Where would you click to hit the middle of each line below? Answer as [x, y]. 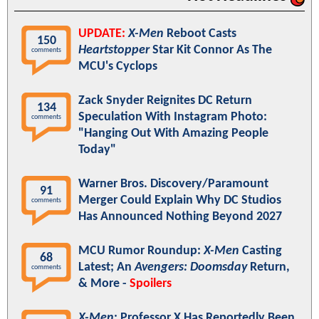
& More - [104, 283]
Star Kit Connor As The [211, 50]
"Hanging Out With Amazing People [173, 133]
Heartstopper [114, 50]
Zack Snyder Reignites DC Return [165, 100]
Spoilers [151, 283]
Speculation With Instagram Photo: [173, 117]
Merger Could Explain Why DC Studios [180, 200]
